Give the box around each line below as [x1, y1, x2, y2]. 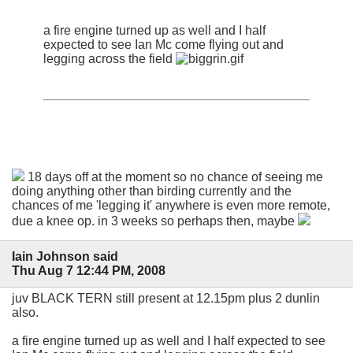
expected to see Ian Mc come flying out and [43, 37, 284, 51]
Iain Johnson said [12, 249, 118, 263]
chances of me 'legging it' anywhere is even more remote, [12, 198, 330, 212]
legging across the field [43, 51, 176, 65]
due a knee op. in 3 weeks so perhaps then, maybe [12, 214, 298, 228]
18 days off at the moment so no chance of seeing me [24, 169, 323, 184]
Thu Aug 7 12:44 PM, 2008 [12, 263, 165, 277]
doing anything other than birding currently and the [12, 184, 292, 198]
